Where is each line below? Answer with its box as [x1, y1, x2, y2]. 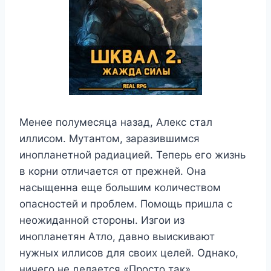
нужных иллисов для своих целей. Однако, [19, 247, 238, 259]
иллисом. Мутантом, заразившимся [19, 132, 200, 145]
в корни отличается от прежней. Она [19, 165, 206, 177]
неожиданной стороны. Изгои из [19, 214, 184, 226]
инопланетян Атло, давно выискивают [19, 230, 215, 243]
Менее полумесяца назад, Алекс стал [19, 116, 212, 128]
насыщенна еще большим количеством [19, 181, 221, 194]
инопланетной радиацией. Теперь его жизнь [19, 149, 246, 161]
